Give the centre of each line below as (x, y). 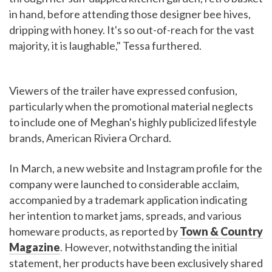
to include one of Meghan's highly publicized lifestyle (133, 122)
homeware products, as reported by (94, 232)
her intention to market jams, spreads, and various (125, 216)
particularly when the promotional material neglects (131, 107)
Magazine (35, 247)
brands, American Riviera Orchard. (90, 138)
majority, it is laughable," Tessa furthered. (105, 46)
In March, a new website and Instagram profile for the (136, 168)
